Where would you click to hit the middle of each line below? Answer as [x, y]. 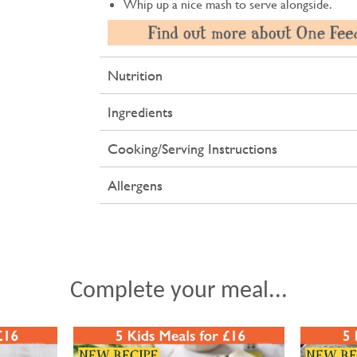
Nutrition [135, 75]
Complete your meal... [178, 291]
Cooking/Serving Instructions [192, 148]
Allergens [135, 185]
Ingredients [140, 112]
